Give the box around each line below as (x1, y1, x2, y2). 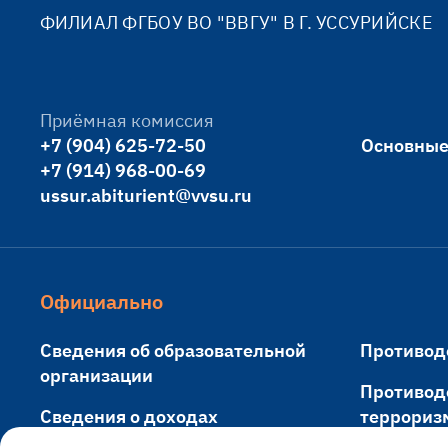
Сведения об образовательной (39, 339, 306, 363)
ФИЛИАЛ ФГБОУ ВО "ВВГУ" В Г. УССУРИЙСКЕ (39, 11, 433, 35)
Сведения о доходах (39, 405, 218, 429)
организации (39, 364, 153, 388)
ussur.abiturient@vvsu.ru (39, 184, 252, 208)
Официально (39, 288, 163, 314)
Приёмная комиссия (39, 109, 214, 133)
